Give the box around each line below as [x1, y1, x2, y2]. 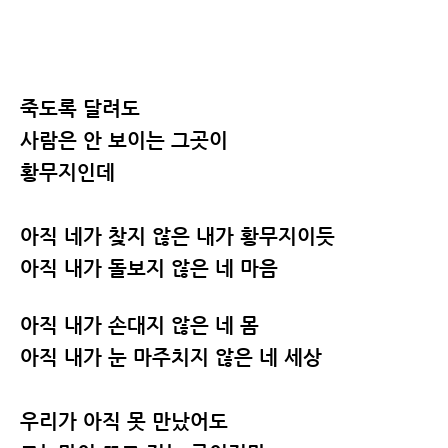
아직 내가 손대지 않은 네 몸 [20, 314, 259, 337]
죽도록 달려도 [20, 97, 140, 120]
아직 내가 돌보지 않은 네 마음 [20, 257, 278, 280]
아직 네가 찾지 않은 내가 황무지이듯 [20, 225, 335, 248]
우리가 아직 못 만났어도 [20, 410, 228, 433]
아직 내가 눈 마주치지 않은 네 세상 [20, 346, 322, 369]
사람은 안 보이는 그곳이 [20, 129, 228, 152]
